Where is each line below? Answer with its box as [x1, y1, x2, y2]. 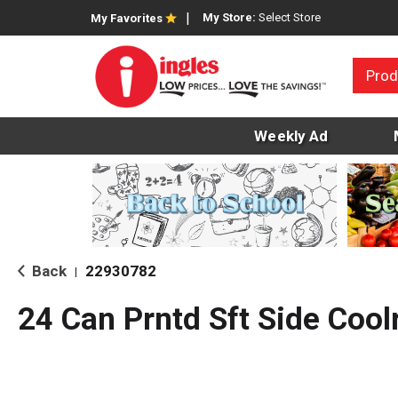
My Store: [203, 11, 259, 24]
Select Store [259, 11, 321, 24]
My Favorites [91, 12, 163, 25]
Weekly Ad [254, 127, 329, 146]
